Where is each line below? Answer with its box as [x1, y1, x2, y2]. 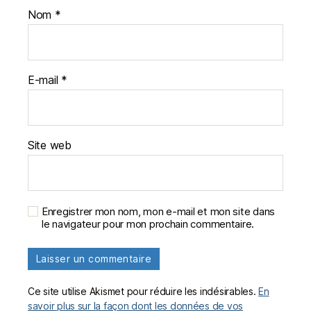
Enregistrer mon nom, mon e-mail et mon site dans [42, 205, 276, 219]
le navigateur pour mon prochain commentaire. [42, 217, 255, 231]
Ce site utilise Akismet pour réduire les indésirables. [28, 285, 259, 298]
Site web [28, 138, 72, 153]
